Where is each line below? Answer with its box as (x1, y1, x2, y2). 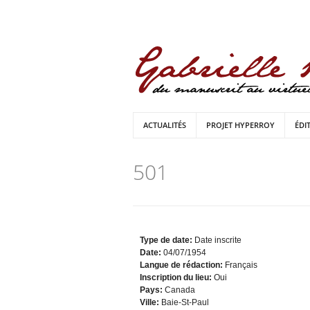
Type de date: (140, 235, 194, 245)
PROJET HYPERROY (206, 120, 275, 130)
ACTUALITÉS (143, 120, 186, 130)
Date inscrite (194, 235, 241, 245)
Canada (165, 285, 195, 295)
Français (225, 260, 257, 270)
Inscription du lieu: (140, 273, 214, 282)
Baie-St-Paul (161, 298, 209, 307)
